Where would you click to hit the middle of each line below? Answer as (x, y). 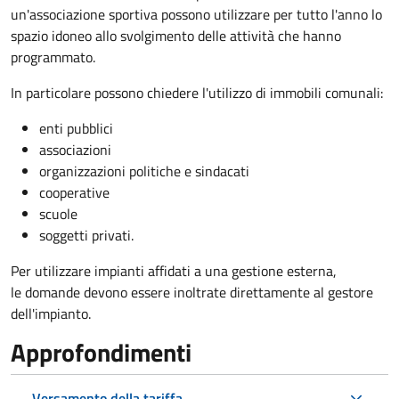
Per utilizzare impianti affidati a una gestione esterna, (174, 271)
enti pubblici (76, 129)
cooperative (74, 193)
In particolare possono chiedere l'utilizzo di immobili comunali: (197, 93)
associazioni (75, 150)
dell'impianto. (51, 314)
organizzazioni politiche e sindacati (144, 171)
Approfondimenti (101, 353)
